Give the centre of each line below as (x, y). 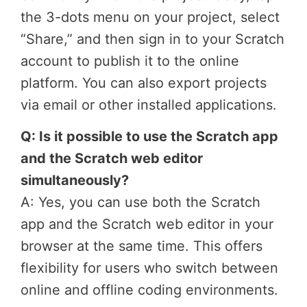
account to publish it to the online (130, 61)
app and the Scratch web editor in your (147, 224)
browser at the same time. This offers (142, 246)
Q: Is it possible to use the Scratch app (149, 136)
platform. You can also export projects (144, 83)
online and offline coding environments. (149, 290)
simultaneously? (75, 180)
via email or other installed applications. (149, 105)
